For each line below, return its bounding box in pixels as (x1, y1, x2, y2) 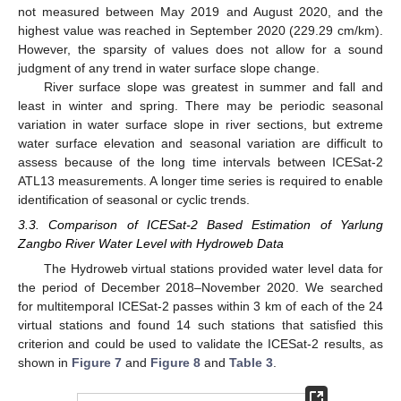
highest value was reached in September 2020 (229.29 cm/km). (18, 23, 383, 38)
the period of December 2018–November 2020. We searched (18, 280, 383, 295)
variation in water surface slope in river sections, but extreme (18, 117, 383, 132)
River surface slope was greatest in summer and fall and (43, 80, 383, 95)
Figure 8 (150, 355, 200, 371)
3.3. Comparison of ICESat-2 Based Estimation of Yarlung (18, 218, 383, 233)
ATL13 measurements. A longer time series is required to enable (18, 174, 383, 189)
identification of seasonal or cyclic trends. (18, 192, 250, 208)
